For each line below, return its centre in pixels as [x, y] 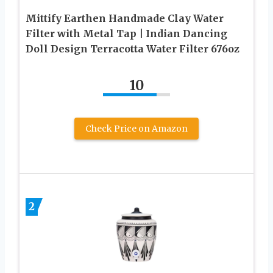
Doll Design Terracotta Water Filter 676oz [133, 49]
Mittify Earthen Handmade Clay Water [125, 19]
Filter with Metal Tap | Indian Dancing [126, 34]
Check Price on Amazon [136, 129]
